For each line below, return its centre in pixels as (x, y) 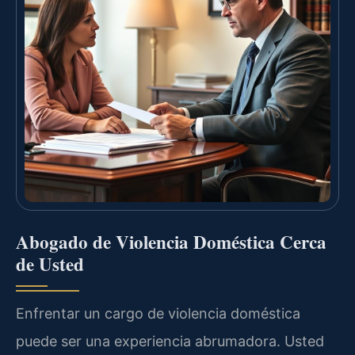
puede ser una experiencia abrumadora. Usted (170, 342)
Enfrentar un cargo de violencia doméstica (158, 314)
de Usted (50, 264)
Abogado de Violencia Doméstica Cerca (171, 242)
